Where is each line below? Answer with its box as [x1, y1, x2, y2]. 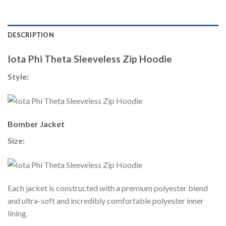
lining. [8, 208, 28, 218]
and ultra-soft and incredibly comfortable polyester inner [8, 196, 204, 206]
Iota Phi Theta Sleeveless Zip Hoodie [8, 53, 172, 65]
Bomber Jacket [8, 119, 65, 129]
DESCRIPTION [8, 31, 54, 39]
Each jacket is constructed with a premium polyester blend [8, 183, 208, 193]
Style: [8, 72, 30, 82]
